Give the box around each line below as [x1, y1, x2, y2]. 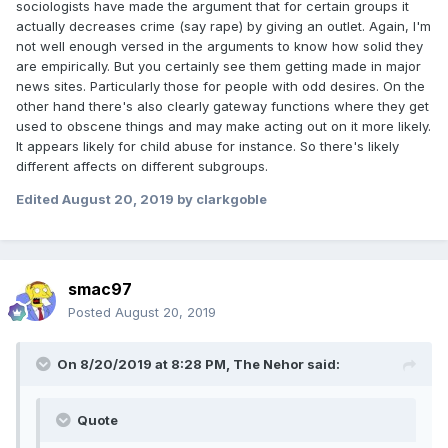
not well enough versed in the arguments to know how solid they [16, 38, 423, 55]
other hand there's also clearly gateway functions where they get [16, 98, 429, 115]
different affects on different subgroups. [16, 158, 268, 175]
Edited [16, 191, 62, 208]
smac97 [68, 278, 132, 299]
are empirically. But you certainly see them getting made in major [16, 58, 421, 75]
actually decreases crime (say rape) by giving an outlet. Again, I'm [16, 18, 431, 35]
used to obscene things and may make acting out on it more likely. [16, 118, 431, 135]
